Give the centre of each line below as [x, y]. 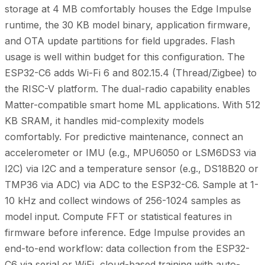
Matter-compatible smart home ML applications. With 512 [132, 105]
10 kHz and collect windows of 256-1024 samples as [123, 201]
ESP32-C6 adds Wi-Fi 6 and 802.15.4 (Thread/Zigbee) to [131, 73]
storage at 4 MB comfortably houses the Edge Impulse [128, 9]
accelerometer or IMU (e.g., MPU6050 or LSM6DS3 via [130, 153]
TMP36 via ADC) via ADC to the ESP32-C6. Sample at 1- [132, 185]
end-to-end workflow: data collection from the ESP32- [127, 249]
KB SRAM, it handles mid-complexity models [104, 121]
